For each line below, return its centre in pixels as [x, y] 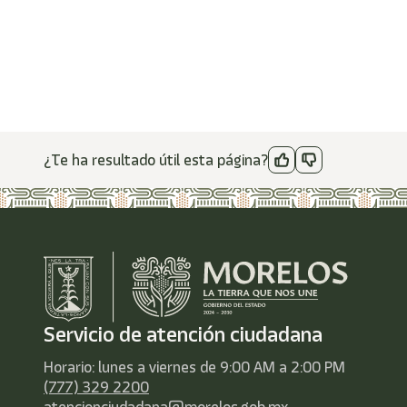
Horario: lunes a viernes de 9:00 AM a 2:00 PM [194, 367]
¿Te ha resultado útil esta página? [156, 160]
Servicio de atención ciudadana [183, 335]
